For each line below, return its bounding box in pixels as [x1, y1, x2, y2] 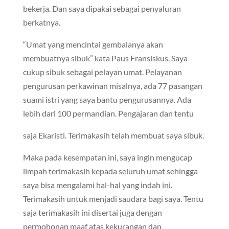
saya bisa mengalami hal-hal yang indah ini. [22, 180, 172, 190]
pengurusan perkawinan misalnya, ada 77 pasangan [22, 81, 202, 90]
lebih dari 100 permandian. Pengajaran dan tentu [22, 108, 194, 118]
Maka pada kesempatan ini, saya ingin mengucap [22, 152, 192, 162]
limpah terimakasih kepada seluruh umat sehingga [22, 166, 198, 176]
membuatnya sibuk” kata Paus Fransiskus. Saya [22, 53, 188, 63]
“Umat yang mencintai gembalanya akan [22, 39, 163, 49]
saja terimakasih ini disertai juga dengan [22, 208, 162, 217]
